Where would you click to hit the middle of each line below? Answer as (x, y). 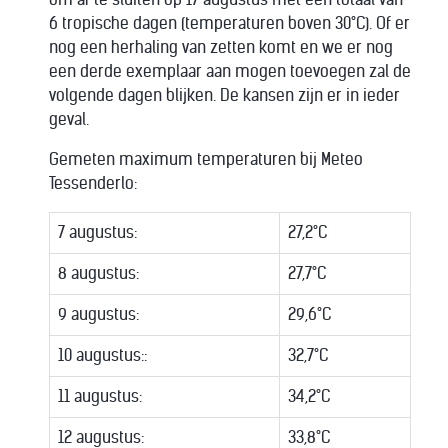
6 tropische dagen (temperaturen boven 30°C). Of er (229, 23)
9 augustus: (98, 314)
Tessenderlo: (93, 183)
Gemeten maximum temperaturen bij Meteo (206, 159)
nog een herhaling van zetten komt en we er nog (221, 47)
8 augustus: (98, 273)
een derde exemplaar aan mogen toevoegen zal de (230, 71)
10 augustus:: (102, 355)
